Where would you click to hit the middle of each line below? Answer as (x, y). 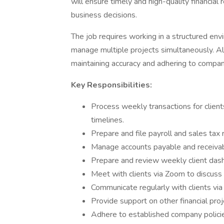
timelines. (107, 120)
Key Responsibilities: (111, 85)
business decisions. (104, 15)
